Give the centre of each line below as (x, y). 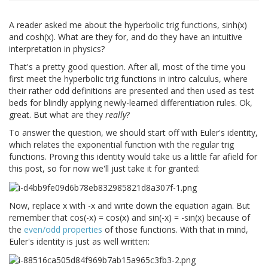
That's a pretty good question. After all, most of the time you (127, 67)
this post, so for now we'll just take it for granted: (104, 169)
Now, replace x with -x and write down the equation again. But (130, 205)
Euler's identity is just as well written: (79, 241)
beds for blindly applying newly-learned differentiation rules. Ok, (131, 103)
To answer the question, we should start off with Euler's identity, (133, 133)
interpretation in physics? (57, 49)
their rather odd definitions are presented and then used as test (132, 91)
